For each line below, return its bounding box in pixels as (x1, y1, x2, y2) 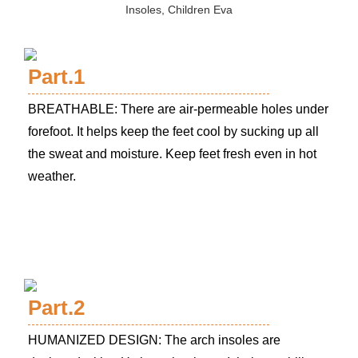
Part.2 (28, 295, 85, 320)
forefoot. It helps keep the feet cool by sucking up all (28, 124, 319, 138)
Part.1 (28, 64, 85, 89)
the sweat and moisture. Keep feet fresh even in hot (28, 146, 316, 161)
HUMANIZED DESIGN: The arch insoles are (28, 332, 280, 347)
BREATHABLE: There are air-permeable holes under (28, 101, 328, 116)
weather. (28, 169, 76, 183)
